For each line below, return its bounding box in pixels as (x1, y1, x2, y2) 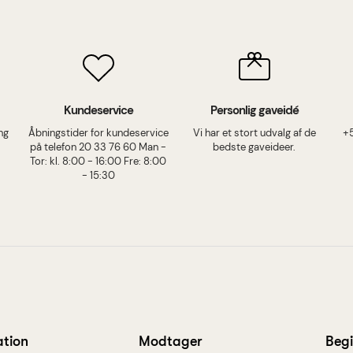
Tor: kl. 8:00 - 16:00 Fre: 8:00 (30, 154, 167, 169)
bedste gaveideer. (213, 140, 296, 154)
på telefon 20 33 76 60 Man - (30, 140, 167, 154)
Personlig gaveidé (210, 102, 299, 118)
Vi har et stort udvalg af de (192, 126, 316, 140)
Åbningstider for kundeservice (28, 126, 169, 140)
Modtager (139, 333, 203, 350)
